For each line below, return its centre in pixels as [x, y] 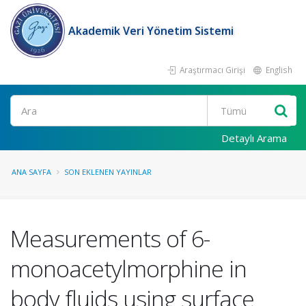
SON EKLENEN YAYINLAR [108, 172]
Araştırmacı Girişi [211, 70]
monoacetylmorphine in [128, 268]
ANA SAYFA [31, 172]
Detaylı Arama [254, 138]
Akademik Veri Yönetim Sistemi [151, 31]
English [278, 70]
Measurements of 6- [110, 238]
